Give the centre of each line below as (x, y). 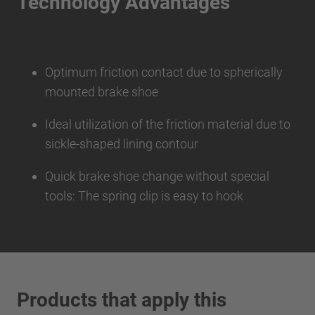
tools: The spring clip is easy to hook (146, 195)
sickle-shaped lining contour (123, 143)
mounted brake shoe (104, 91)
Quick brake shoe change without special (157, 176)
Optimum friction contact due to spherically (164, 72)
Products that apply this (122, 300)
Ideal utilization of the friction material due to (168, 124)
